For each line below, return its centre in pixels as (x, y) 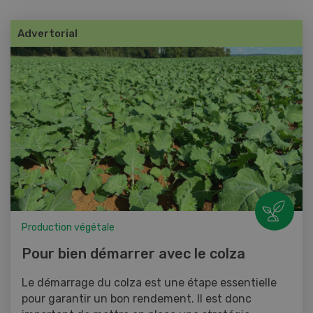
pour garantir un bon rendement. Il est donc (137, 299)
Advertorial (48, 34)
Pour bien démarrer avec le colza (133, 254)
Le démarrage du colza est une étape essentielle (149, 283)
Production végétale (68, 228)
